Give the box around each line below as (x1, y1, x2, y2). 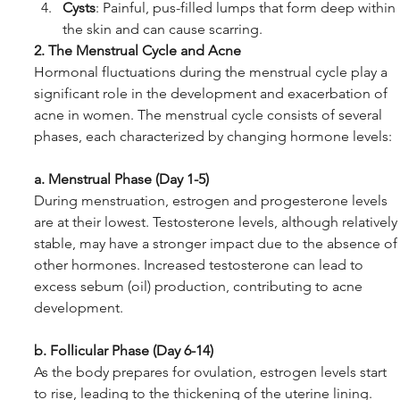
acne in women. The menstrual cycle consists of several (34, 106, 386, 124)
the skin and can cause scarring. (62, 21, 262, 38)
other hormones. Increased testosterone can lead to (34, 256, 367, 274)
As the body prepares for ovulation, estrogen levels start (34, 363, 390, 381)
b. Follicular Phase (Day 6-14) (34, 342, 213, 360)
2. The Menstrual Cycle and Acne (34, 42, 241, 60)
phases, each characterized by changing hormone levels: (34, 128, 392, 146)
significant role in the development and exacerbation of (34, 85, 391, 103)
